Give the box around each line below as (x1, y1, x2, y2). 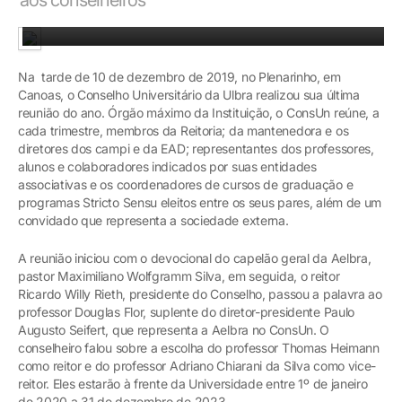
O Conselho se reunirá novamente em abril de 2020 (28, 12, 249, 25)
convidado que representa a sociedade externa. (18, 212, 289, 228)
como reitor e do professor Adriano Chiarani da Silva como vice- (18, 357, 377, 373)
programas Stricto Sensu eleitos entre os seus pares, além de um (18, 194, 382, 210)
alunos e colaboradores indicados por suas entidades (18, 158, 317, 174)
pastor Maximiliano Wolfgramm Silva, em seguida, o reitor (18, 267, 340, 284)
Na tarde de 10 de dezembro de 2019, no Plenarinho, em (18, 68, 341, 84)
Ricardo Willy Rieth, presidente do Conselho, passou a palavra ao (18, 285, 382, 301)
